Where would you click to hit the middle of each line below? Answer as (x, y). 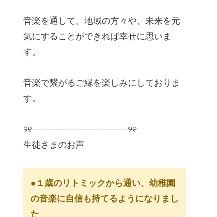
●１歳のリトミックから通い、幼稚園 (103, 183)
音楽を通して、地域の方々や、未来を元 (102, 21)
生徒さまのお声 (54, 145)
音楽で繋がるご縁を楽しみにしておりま (102, 83)
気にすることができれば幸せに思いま (97, 37)
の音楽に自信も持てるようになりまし (105, 199)
